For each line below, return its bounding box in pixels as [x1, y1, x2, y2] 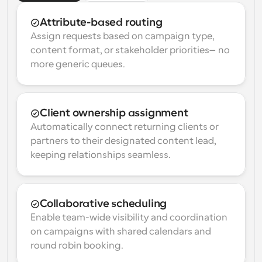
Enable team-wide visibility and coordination [30, 212, 227, 223]
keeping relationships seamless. [30, 150, 171, 160]
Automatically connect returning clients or [30, 122, 219, 132]
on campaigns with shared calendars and [30, 226, 211, 237]
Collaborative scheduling [40, 198, 167, 209]
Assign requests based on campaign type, [30, 31, 215, 42]
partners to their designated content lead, [30, 136, 216, 146]
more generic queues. [30, 59, 125, 70]
